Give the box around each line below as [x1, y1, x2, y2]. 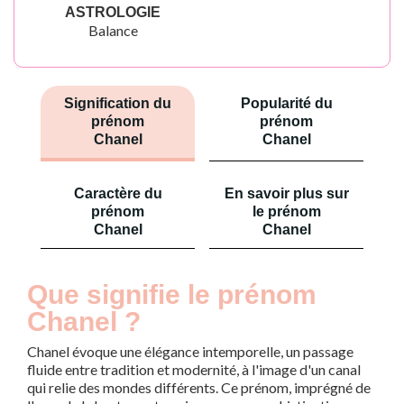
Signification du [64, 96, 171, 111]
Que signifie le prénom [27, 280, 317, 309]
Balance [87, 22, 138, 39]
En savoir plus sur [224, 186, 349, 201]
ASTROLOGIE [65, 5, 161, 20]
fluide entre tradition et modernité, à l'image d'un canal [27, 361, 361, 378]
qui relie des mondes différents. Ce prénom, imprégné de [27, 379, 371, 396]
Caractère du [73, 186, 162, 201]
